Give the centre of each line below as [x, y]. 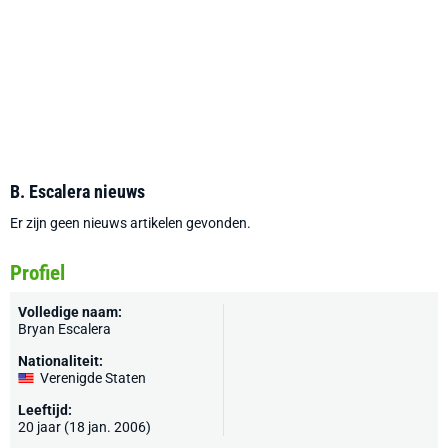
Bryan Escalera [64, 329]
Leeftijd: [45, 410]
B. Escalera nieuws [77, 191]
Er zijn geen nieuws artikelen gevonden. [130, 223]
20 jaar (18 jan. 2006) [84, 427]
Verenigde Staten [93, 378]
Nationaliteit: [60, 361]
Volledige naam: [70, 312]
